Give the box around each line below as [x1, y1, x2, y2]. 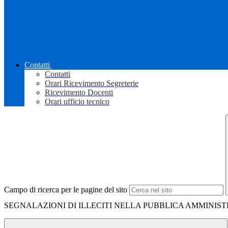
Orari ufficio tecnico [45, 97, 109, 106]
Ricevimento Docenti [45, 88, 113, 97]
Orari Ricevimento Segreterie [45, 79, 138, 88]
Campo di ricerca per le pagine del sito [4, 185, 127, 194]
